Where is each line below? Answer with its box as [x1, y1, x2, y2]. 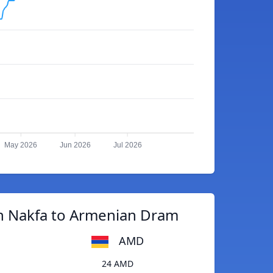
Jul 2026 [113, 141, 142, 150]
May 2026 [4, 141, 38, 150]
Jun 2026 [59, 141, 91, 150]
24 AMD [101, 258, 133, 270]
